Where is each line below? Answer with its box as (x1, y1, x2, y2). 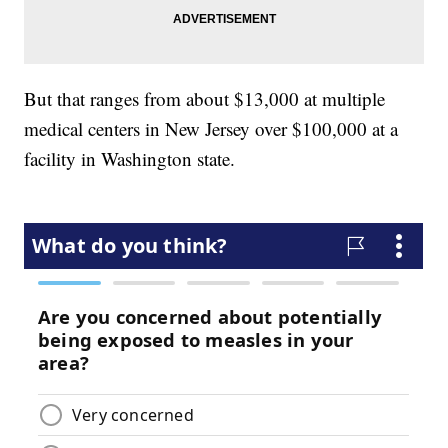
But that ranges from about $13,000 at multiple (24, 85, 386, 111)
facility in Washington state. (24, 145, 236, 171)
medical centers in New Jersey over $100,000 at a (24, 115, 399, 141)
